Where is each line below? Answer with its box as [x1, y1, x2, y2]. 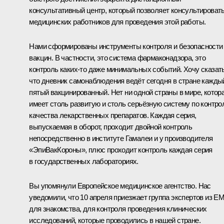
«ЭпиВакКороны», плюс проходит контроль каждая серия [29, 145, 212, 154]
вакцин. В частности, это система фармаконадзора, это [29, 53, 206, 62]
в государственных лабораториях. [29, 156, 138, 165]
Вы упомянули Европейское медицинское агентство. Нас [29, 181, 211, 190]
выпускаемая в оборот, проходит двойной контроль [29, 122, 192, 131]
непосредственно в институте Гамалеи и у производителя [29, 133, 213, 142]
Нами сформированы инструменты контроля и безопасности [29, 41, 223, 50]
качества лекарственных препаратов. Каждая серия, [29, 110, 196, 119]
